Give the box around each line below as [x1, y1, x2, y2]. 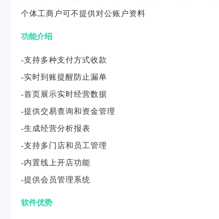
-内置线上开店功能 [21, 158, 90, 167]
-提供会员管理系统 [21, 175, 90, 184]
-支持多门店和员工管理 [21, 141, 107, 150]
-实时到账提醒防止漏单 [21, 73, 107, 81]
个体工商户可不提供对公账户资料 [21, 9, 146, 18]
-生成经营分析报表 [21, 124, 90, 132]
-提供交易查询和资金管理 [21, 107, 115, 115]
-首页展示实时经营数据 [21, 90, 107, 98]
